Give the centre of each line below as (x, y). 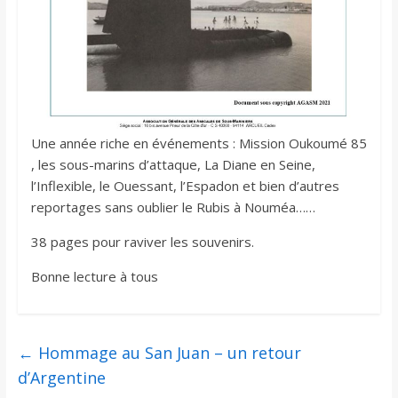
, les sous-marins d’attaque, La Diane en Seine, (173, 165)
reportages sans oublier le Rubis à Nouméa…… (173, 207)
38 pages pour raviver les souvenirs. (142, 242)
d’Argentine (61, 378)
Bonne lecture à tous (94, 277)
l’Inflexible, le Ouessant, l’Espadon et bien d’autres (185, 186)
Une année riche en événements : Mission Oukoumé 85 (199, 143)
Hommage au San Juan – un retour (167, 353)
